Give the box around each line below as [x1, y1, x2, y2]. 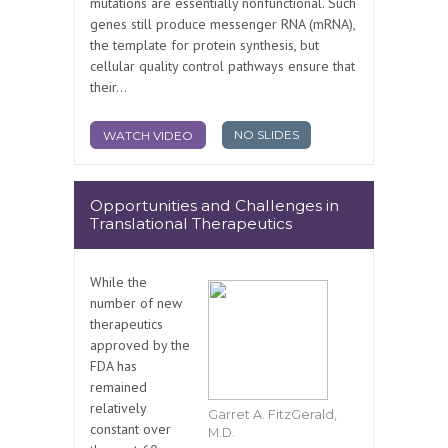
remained [90, 378, 147, 397]
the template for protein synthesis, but [90, 36, 319, 55]
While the [90, 273, 147, 292]
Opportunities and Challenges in [90, 196, 339, 216]
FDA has [90, 357, 137, 376]
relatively [90, 399, 146, 418]
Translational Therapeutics [90, 214, 292, 234]
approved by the [90, 336, 190, 355]
